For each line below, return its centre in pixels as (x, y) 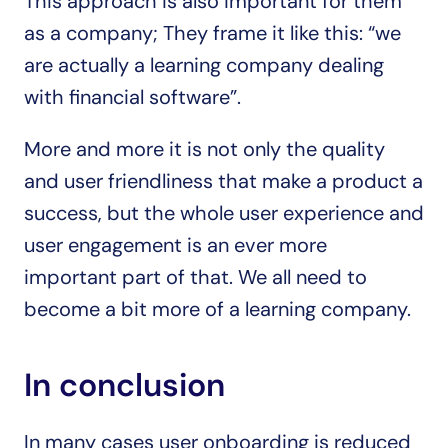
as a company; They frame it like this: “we (212, 33)
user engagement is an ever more (175, 245)
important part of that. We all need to (195, 277)
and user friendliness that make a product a (223, 181)
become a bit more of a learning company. (217, 309)
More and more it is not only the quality (204, 149)
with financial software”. (132, 97)
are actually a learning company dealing (204, 65)
